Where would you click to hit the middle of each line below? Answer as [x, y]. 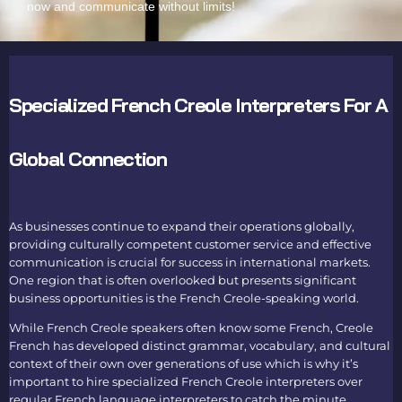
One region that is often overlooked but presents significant [183, 280]
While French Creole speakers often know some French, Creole [191, 328]
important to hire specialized [95, 381]
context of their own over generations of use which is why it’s [184, 363]
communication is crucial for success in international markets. [190, 262]
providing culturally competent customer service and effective [190, 244]
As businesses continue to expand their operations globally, [182, 226]
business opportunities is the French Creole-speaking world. [184, 298]
